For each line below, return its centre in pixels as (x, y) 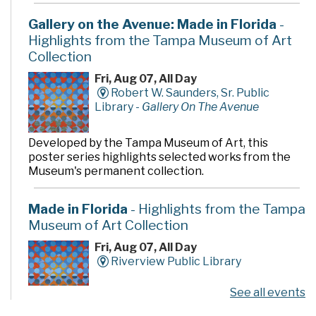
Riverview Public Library (176, 261)
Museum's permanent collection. (116, 171)
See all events (268, 293)
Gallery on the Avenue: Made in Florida (152, 24)
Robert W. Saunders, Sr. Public (190, 92)
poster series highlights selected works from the (159, 157)
